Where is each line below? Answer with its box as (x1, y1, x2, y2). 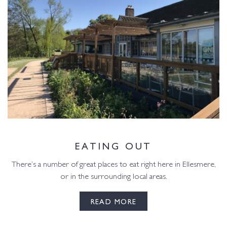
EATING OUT (74, 138, 153, 152)
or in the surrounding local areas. (60, 173, 167, 181)
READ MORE (90, 196, 137, 206)
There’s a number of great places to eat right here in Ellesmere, (11, 161, 216, 169)
